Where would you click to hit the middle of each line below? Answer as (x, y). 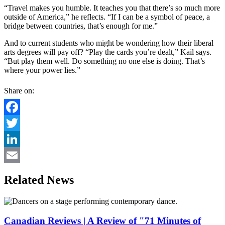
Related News (39, 180)
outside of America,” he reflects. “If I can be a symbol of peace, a (107, 17)
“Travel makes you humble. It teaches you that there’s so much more (112, 8)
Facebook (20, 123)
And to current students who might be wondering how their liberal (109, 43)
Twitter (15, 139)
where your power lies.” (42, 70)
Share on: (19, 91)
